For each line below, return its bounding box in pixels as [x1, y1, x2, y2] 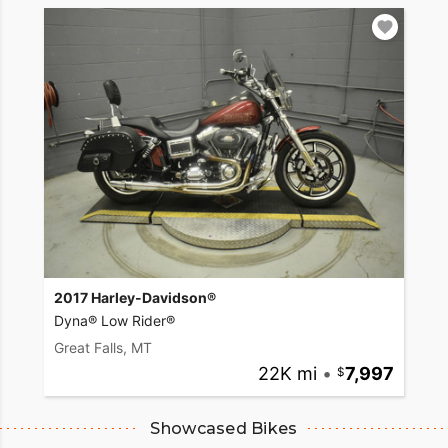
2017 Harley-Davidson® [54, 288, 216, 306]
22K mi [257, 362, 317, 384]
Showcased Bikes [150, 418, 298, 438]
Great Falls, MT [54, 338, 152, 356]
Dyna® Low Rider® [54, 311, 175, 329]
